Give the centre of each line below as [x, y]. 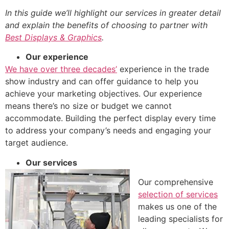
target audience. [37, 143]
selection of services [178, 194]
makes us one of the [177, 207]
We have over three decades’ [61, 69]
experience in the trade [163, 69]
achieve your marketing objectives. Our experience [104, 94]
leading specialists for [180, 219]
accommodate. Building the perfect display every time [110, 118]
